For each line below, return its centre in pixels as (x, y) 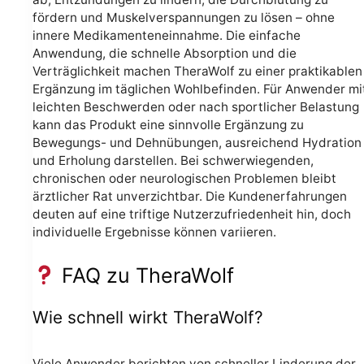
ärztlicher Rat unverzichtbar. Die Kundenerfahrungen (190, 196)
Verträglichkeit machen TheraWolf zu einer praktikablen (197, 71)
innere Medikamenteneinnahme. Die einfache (167, 35)
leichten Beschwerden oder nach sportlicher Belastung (196, 106)
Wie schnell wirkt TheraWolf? (148, 317)
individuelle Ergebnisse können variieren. (154, 232)
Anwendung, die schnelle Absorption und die (165, 53)
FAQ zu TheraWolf (145, 276)
